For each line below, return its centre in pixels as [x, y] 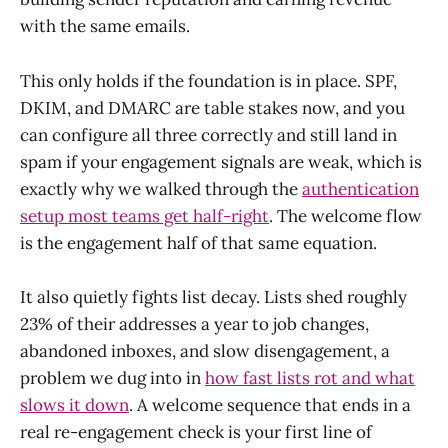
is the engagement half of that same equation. [198, 242]
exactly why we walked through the [161, 188]
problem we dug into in [112, 377]
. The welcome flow [345, 215]
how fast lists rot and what [310, 377]
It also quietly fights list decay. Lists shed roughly [213, 296]
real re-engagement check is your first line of [196, 431]
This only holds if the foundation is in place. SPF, [208, 80]
